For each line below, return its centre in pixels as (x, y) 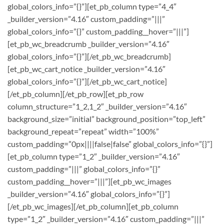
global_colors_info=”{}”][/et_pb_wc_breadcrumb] (89, 56)
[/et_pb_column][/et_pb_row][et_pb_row (75, 93)
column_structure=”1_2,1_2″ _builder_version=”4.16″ (97, 106)
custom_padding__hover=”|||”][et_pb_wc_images (89, 181)
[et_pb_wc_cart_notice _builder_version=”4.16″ (86, 68)
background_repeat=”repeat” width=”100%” (83, 131)
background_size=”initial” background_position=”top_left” (106, 118)
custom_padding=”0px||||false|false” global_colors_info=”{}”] (110, 143)
